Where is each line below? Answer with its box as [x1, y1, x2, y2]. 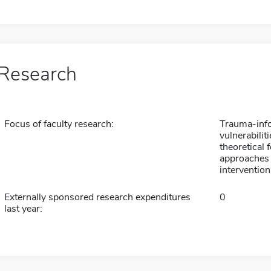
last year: [4, 202, 42, 215]
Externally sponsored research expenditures [4, 191, 191, 204]
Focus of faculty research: [4, 117, 114, 131]
